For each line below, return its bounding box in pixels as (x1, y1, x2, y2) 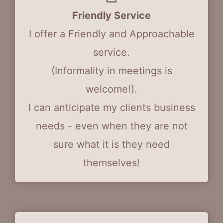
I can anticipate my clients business (28, 102, 195, 113)
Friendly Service (72, 9, 151, 21)
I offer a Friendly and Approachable (28, 28, 195, 40)
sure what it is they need (53, 138, 170, 150)
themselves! (83, 157, 140, 169)
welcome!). (86, 83, 137, 95)
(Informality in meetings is (51, 65, 172, 77)
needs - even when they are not (35, 120, 188, 132)
